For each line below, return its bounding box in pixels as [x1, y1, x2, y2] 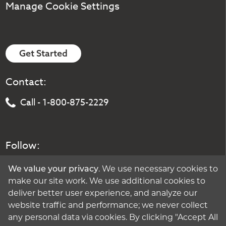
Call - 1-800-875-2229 [20, 95, 109, 109]
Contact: [6, 74, 47, 89]
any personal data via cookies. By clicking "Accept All [8, 213, 218, 222]
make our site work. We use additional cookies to [8, 177, 205, 186]
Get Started [19, 47, 68, 60]
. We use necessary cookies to [98, 165, 218, 174]
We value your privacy [8, 165, 98, 174]
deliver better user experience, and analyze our [8, 189, 197, 198]
